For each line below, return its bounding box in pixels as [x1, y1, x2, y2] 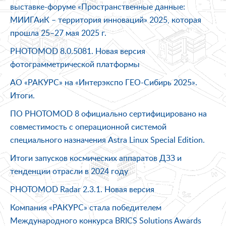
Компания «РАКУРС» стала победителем [10, 201, 161, 213]
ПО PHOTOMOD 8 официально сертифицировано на [10, 107, 207, 119]
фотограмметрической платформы [10, 58, 140, 70]
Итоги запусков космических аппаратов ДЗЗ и [10, 152, 182, 163]
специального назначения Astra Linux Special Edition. [10, 134, 205, 145]
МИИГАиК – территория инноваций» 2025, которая [10, 14, 201, 25]
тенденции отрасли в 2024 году [10, 165, 128, 177]
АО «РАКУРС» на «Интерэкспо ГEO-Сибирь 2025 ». [10, 76, 197, 88]
